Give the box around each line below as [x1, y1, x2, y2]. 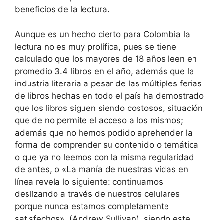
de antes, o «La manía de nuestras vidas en [15, 164, 188, 174]
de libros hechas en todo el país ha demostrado [15, 90, 204, 101]
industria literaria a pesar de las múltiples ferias [15, 78, 202, 88]
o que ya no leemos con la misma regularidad [15, 152, 194, 162]
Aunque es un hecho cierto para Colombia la [15, 29, 190, 39]
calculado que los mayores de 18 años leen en [15, 54, 197, 64]
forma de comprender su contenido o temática [15, 139, 198, 150]
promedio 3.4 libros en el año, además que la [15, 66, 194, 76]
